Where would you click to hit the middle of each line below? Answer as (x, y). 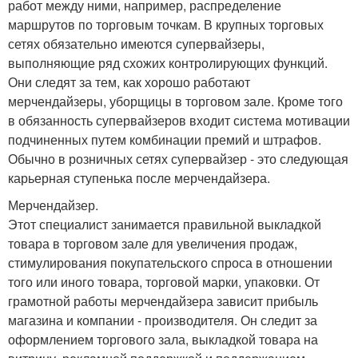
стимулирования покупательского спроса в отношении (170, 262)
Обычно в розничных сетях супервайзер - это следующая (178, 158)
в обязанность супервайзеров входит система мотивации (179, 120)
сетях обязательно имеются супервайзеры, (136, 43)
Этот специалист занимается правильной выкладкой (165, 224)
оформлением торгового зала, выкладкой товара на (163, 339)
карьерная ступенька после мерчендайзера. (139, 177)
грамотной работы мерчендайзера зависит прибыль (163, 300)
